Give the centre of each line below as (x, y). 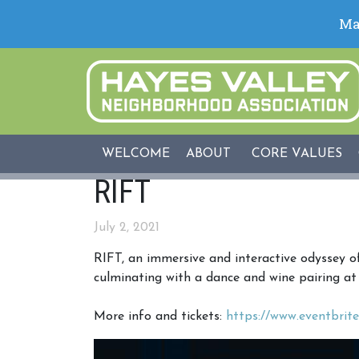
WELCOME (136, 154)
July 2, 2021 (127, 228)
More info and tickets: (160, 317)
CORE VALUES (297, 154)
